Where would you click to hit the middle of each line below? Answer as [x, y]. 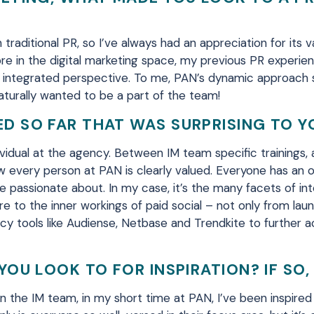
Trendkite [220, 223]
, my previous [212, 60]
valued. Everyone [221, 170]
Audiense [91, 223]
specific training [258, 153]
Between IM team [161, 153]
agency [89, 153]
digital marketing [94, 60]
